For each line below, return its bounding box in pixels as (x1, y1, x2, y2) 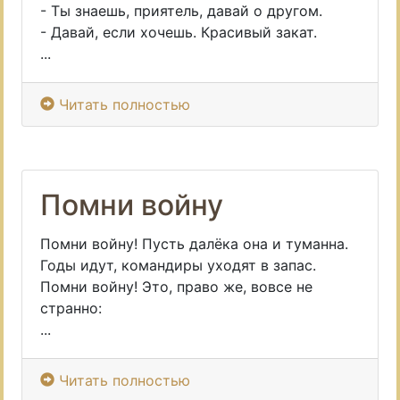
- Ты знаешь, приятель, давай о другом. (40, 2, 322, 20)
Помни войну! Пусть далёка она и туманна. (40, 235, 348, 253)
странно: (40, 299, 102, 317)
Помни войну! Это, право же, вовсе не (40, 278, 312, 296)
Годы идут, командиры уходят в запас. (40, 256, 316, 274)
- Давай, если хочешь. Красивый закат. (40, 23, 317, 41)
